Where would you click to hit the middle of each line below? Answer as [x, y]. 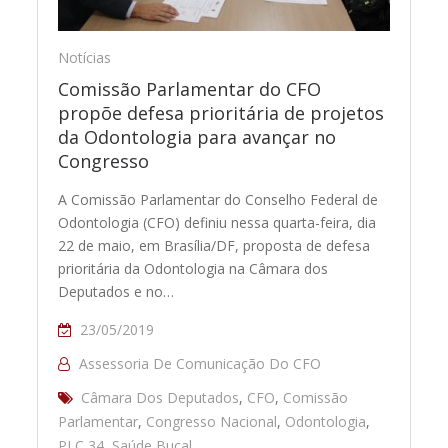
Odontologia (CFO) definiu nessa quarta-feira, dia [217, 222]
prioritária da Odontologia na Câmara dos [193, 268]
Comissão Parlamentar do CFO [190, 88]
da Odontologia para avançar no [197, 136]
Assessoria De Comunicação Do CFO [200, 363]
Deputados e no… [116, 291]
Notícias [85, 57]
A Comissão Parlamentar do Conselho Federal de [218, 199]
